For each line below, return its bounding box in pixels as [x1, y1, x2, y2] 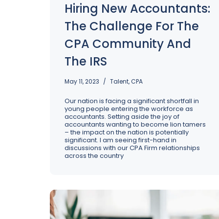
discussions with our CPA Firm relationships [65, 143, 200, 153]
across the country [65, 151, 124, 160]
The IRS [65, 53, 107, 69]
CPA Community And [65, 36, 191, 52]
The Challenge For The [65, 18, 199, 34]
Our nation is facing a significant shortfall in [65, 96, 199, 106]
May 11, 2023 [65, 77, 99, 86]
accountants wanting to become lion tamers [65, 120, 206, 129]
